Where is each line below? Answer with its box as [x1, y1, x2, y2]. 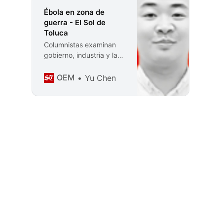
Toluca [44, 28, 68, 37]
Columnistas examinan [44, 40, 116, 49]
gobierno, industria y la [44, 50, 117, 59]
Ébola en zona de [44, 7, 105, 17]
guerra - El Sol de [44, 17, 106, 27]
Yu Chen [85, 73, 116, 83]
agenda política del [44, 61, 106, 70]
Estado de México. [44, 71, 104, 80]
